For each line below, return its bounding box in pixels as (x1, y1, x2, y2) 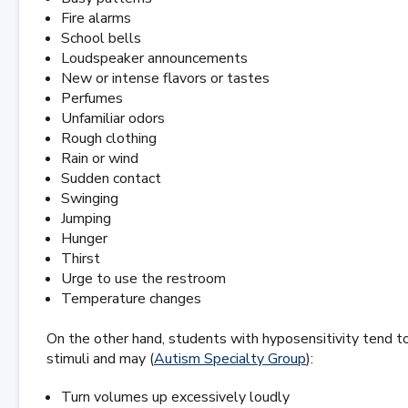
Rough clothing (61, 128, 157, 148)
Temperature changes (61, 289, 201, 309)
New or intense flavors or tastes (61, 68, 270, 88)
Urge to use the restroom (61, 269, 226, 289)
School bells (61, 28, 141, 48)
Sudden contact (61, 168, 161, 189)
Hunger (61, 229, 107, 249)
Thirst (61, 249, 100, 269)
